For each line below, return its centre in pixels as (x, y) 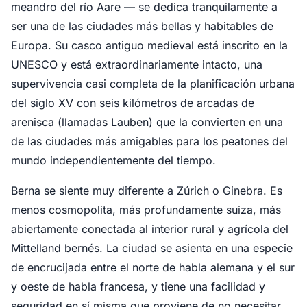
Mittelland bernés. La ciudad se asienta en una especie (152, 248)
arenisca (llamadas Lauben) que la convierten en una (147, 122)
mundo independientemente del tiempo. (113, 160)
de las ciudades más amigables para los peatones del (149, 141)
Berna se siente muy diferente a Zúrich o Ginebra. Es (147, 191)
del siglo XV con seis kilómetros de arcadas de (133, 103)
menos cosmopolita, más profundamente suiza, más (146, 210)
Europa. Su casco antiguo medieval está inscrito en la (149, 45)
